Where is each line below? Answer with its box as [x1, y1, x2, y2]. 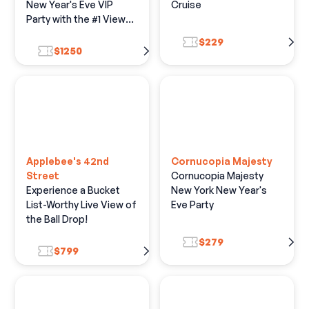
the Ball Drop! [26, 212, 88, 225]
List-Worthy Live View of [26, 198, 138, 210]
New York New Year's [171, 183, 267, 196]
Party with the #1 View [26, 12, 126, 25]
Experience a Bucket [26, 183, 121, 196]
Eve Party [171, 198, 214, 210]
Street [26, 169, 60, 181]
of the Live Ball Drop [26, 27, 119, 39]
